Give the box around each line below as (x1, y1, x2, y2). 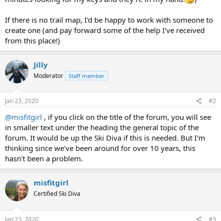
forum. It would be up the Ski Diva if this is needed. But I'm (5, 133, 205, 143)
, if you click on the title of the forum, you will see (42, 112, 211, 122)
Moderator (34, 71, 63, 80)
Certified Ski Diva (34, 189, 80, 198)
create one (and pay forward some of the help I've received (5, 25, 205, 35)
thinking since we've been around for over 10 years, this (5, 143, 195, 153)
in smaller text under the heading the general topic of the (5, 122, 199, 132)
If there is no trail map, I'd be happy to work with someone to (5, 14, 213, 25)
